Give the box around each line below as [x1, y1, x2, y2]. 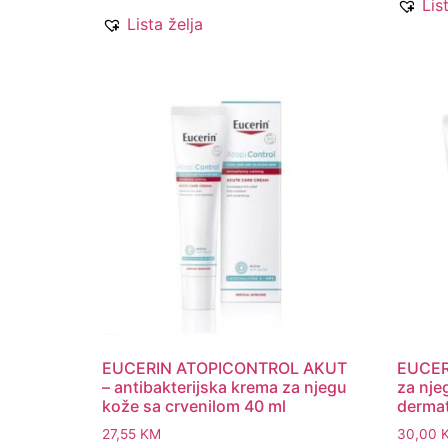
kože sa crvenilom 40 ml [102, 395, 286, 416]
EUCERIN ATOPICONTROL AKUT [102, 357, 347, 378]
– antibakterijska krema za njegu [102, 376, 347, 397]
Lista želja [127, 13, 203, 34]
